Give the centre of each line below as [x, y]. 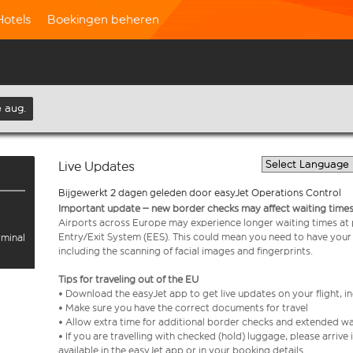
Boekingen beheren [103, 19]
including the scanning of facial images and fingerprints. [186, 251]
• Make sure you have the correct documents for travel [186, 308]
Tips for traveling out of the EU [130, 279]
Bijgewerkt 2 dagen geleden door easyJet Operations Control [200, 193]
